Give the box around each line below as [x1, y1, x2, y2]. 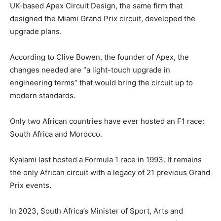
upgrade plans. [10, 26, 62, 36]
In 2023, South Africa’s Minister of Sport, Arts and [10, 206, 183, 216]
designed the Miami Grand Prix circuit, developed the [10, 13, 195, 23]
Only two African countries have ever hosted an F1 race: [10, 116, 204, 126]
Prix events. [10, 180, 51, 190]
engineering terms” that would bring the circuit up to [10, 77, 193, 87]
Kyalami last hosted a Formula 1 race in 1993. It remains [10, 154, 202, 164]
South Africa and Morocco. [10, 129, 102, 139]
